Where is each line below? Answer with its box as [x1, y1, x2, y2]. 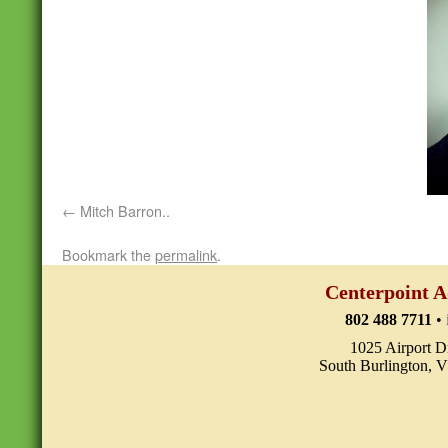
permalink [155, 244, 217, 265]
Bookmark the [62, 244, 155, 265]
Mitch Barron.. [80, 200, 170, 221]
